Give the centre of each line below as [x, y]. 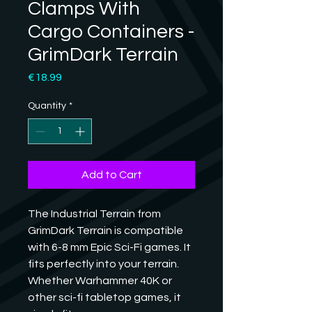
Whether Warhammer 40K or [100, 280]
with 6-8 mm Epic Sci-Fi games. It [109, 247]
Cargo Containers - [111, 31]
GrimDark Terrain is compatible [106, 230]
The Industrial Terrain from [94, 213]
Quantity [47, 106]
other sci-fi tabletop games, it [104, 297]
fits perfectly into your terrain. [103, 264]
